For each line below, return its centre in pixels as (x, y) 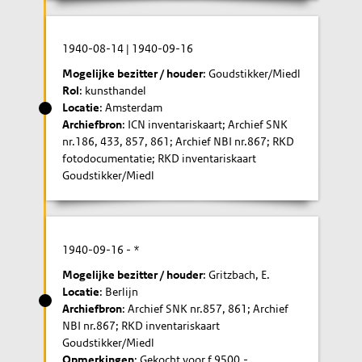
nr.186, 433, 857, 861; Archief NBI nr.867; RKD (179, 141)
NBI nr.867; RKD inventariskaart (141, 325)
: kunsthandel (113, 90)
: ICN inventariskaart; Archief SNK (205, 124)
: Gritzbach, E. (237, 274)
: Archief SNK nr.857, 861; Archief (206, 308)
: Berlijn (119, 291)
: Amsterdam (131, 107)
